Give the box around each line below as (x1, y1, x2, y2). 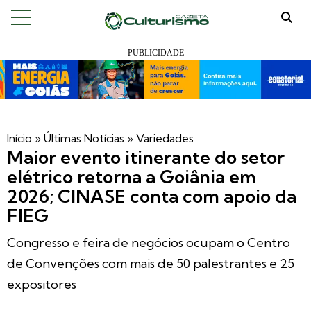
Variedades (136, 131, 194, 145)
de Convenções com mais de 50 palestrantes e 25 (7, 255, 294, 271)
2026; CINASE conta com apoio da (7, 185, 296, 208)
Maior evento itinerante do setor (7, 146, 285, 169)
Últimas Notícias (44, 131, 124, 145)
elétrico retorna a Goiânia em (7, 165, 256, 188)
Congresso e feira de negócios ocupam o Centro (7, 235, 290, 251)
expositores (7, 276, 76, 292)
